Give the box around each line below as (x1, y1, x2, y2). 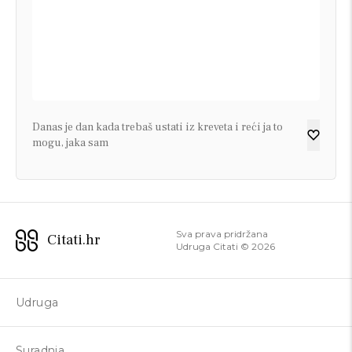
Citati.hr (47, 231, 101, 250)
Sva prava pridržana (176, 228, 268, 240)
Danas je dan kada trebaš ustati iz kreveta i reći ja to (32, 120, 283, 135)
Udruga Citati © (176, 240, 251, 253)
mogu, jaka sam (32, 136, 108, 151)
